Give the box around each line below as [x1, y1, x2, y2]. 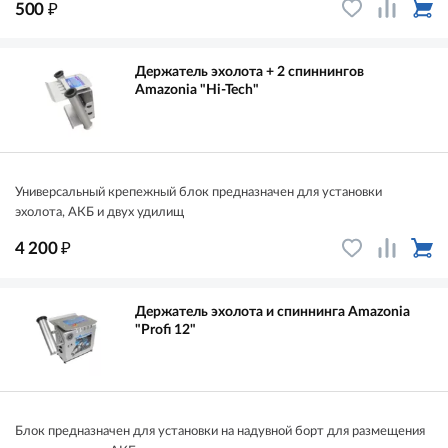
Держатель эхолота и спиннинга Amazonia [135, 304, 410, 319]
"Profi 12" [135, 322, 196, 337]
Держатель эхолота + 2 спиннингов [135, 65, 364, 80]
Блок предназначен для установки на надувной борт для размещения [15, 424, 425, 438]
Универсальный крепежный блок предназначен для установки [15, 185, 382, 199]
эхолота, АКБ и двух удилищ [15, 205, 184, 219]
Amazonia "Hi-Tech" [135, 83, 259, 98]
